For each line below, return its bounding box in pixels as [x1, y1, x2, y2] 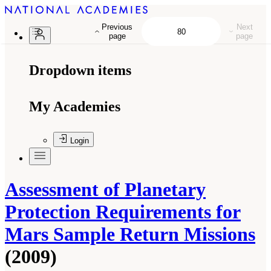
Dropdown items [29, 62, 131, 78]
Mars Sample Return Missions [5, 223, 255, 246]
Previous [102, 22, 133, 31]
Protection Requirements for [5, 201, 241, 223]
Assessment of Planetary [5, 178, 206, 201]
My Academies [29, 99, 120, 114]
